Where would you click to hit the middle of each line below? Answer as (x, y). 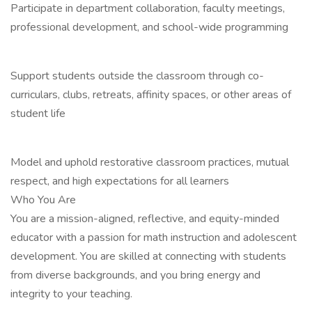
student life (38, 114)
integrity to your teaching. (71, 294)
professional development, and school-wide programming (149, 27)
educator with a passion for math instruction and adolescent (154, 237)
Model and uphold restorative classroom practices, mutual (150, 162)
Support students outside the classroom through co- (137, 76)
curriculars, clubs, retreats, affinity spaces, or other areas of (151, 95)
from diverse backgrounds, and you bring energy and (135, 275)
